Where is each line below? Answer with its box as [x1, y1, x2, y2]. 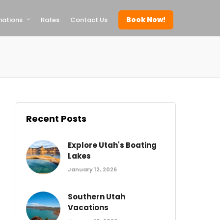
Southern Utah [68, 192, 126, 202]
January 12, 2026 [68, 165, 117, 173]
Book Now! [126, 15, 165, 25]
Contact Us [70, 15, 108, 25]
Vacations [68, 202, 109, 213]
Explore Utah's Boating [68, 140, 157, 150]
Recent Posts [26, 112, 87, 125]
